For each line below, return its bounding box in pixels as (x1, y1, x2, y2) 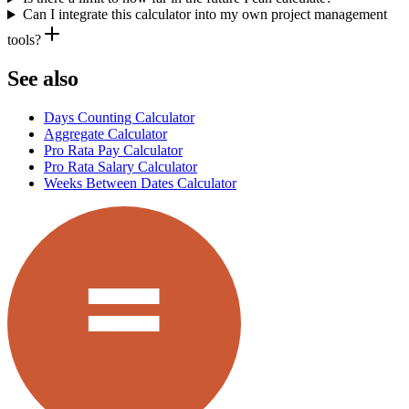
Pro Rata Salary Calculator (44, 159, 197, 175)
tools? (7, 32, 41, 48)
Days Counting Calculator (44, 110, 194, 126)
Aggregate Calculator (44, 126, 167, 142)
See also (7, 67, 79, 91)
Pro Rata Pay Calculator (44, 142, 183, 159)
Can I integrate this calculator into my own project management (22, 6, 387, 23)
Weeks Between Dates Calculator (44, 175, 236, 192)
